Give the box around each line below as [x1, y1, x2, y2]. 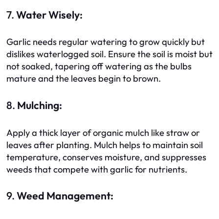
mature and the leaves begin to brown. [6, 73, 161, 85]
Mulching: [17, 98, 62, 112]
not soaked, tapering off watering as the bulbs [6, 61, 192, 72]
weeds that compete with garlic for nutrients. [6, 163, 187, 175]
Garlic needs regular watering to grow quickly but [6, 36, 205, 48]
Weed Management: [17, 189, 113, 203]
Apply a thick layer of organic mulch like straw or [6, 127, 200, 138]
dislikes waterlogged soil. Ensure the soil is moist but [6, 48, 213, 60]
